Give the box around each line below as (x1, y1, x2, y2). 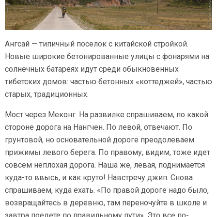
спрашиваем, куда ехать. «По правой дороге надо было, (5, 185, 209, 195)
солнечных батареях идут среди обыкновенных (5, 64, 179, 74)
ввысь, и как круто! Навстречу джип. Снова (32, 172, 193, 182)
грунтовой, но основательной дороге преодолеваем (5, 135, 194, 144)
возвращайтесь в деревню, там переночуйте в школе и (5, 198, 207, 207)
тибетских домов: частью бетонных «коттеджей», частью (5, 77, 212, 86)
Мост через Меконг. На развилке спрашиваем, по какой (5, 109, 208, 119)
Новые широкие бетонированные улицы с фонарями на (5, 51, 209, 61)
